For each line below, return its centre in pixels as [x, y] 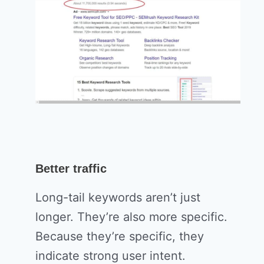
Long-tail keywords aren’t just [118, 198]
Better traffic [71, 169]
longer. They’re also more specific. [131, 217]
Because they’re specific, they [120, 237]
